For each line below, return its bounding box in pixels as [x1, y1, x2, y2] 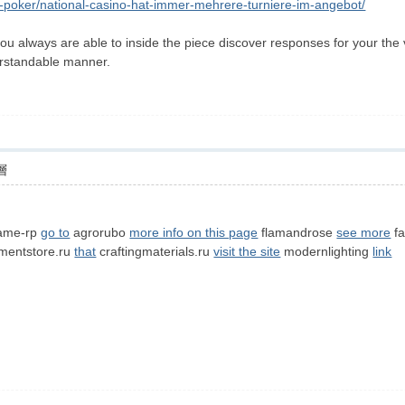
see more [336, 225, 391, 240]
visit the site [213, 244, 281, 259]
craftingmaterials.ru [96, 244, 214, 259]
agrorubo [70, 225, 130, 240]
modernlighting [280, 244, 373, 259]
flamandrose [258, 225, 337, 240]
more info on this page [129, 225, 259, 240]
